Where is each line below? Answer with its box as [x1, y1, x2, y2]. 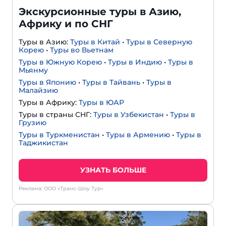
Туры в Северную [126, 37, 192, 47]
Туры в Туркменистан [19, 130, 100, 140]
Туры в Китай [70, 37, 120, 47]
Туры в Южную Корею [19, 58, 102, 67]
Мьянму [19, 66, 48, 75]
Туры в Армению [106, 130, 170, 140]
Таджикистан [19, 138, 68, 148]
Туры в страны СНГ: [19, 110, 93, 120]
